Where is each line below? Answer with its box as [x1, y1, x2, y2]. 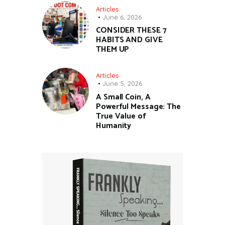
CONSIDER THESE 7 [96, 24, 167, 38]
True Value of [96, 109, 146, 123]
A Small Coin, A [96, 90, 151, 104]
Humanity [96, 119, 132, 133]
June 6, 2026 [102, 13, 142, 21]
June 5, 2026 [102, 79, 142, 87]
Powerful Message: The [96, 99, 181, 114]
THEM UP [96, 43, 130, 57]
